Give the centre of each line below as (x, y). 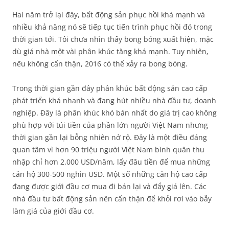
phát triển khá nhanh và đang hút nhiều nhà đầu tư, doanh (114, 100)
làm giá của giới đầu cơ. (53, 211)
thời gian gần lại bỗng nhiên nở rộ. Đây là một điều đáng (110, 137)
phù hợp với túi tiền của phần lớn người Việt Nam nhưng (110, 125)
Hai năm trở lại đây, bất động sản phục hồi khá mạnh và (109, 15)
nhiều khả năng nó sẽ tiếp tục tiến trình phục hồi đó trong (112, 27)
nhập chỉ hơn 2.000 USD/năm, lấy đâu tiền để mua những (111, 162)
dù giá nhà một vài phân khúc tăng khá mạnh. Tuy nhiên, (110, 51)
